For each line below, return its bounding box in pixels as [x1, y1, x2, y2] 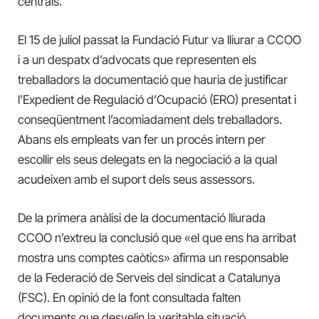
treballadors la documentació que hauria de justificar [18, 73, 288, 88]
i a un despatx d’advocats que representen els [18, 53, 256, 68]
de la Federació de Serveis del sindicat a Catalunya [18, 271, 281, 286]
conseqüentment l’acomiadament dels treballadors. [18, 113, 282, 127]
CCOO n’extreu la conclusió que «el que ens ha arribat [18, 231, 296, 246]
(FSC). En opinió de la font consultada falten [18, 291, 241, 305]
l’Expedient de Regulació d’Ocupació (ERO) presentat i [18, 93, 296, 108]
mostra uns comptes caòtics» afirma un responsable [18, 251, 288, 266]
